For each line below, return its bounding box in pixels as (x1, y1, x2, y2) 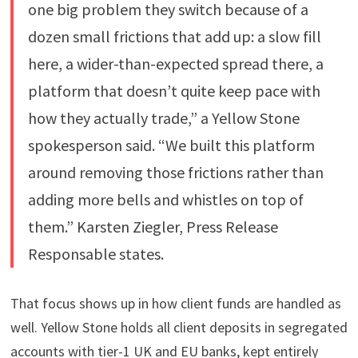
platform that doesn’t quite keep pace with (27, 81, 320, 101)
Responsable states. (27, 244, 164, 265)
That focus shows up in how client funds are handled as (10, 294, 341, 313)
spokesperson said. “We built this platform (27, 135, 315, 156)
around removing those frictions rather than (27, 162, 324, 183)
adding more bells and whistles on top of (27, 189, 304, 210)
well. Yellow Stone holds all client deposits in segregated (10, 318, 348, 337)
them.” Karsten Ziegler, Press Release (27, 217, 278, 237)
